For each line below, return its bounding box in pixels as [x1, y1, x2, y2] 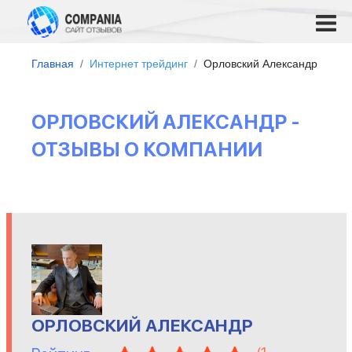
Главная [31, 57, 74, 70]
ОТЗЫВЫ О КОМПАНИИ [31, 137, 262, 161]
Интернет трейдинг [90, 57, 188, 70]
